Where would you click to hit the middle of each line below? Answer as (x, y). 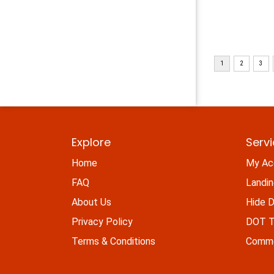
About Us (91, 202)
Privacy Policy (102, 222)
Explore (91, 143)
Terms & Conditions (113, 242)
